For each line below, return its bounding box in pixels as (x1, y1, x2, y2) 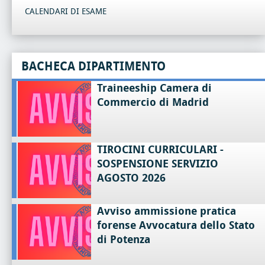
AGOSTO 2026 (97, 171, 166, 185)
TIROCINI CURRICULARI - (97, 143, 224, 156)
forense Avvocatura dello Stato (97, 218, 256, 232)
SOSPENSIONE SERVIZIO (97, 157, 219, 170)
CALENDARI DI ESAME (25, 6, 106, 17)
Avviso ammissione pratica (97, 204, 237, 218)
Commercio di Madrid (97, 95, 209, 109)
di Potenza (97, 232, 151, 246)
